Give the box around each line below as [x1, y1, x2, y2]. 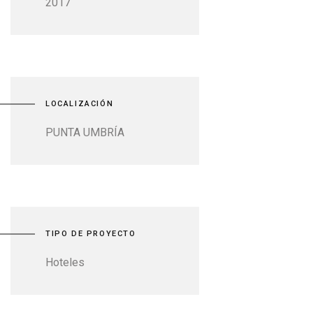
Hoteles [45, 256, 85, 269]
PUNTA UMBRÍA [45, 126, 124, 139]
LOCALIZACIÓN [45, 99, 114, 108]
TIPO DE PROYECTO [45, 229, 136, 238]
